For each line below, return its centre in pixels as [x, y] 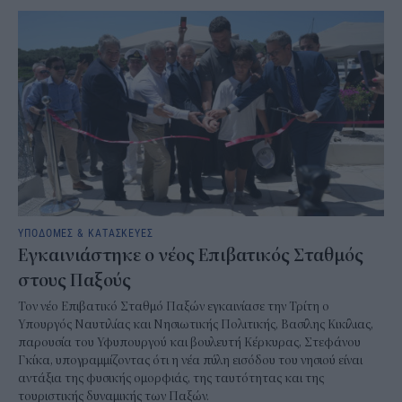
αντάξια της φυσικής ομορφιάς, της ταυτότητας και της [171, 378]
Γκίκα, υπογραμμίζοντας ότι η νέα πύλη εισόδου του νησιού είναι [190, 360]
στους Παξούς [74, 280]
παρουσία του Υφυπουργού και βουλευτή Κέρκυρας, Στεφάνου [189, 342]
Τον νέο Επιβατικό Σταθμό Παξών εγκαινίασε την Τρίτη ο [174, 306]
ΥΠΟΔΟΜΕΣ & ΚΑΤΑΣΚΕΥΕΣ [86, 232]
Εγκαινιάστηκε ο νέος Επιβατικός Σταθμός [191, 255]
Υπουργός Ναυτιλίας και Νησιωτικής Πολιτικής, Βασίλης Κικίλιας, [196, 324]
